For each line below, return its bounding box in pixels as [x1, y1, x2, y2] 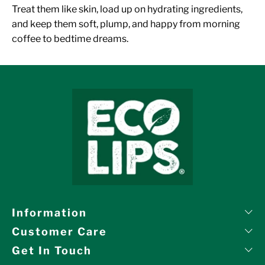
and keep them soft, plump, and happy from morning [12, 18, 240, 30]
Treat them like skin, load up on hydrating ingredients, [12, 3, 243, 15]
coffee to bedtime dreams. [12, 33, 128, 44]
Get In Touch [12, 244, 92, 257]
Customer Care [12, 225, 107, 238]
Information [12, 206, 87, 219]
